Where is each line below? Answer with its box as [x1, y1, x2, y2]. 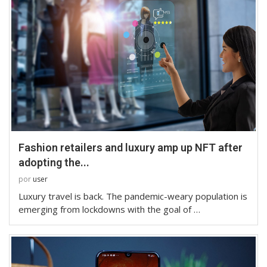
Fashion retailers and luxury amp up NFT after [18, 141, 243, 154]
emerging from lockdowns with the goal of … [18, 203, 200, 215]
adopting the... [18, 156, 89, 169]
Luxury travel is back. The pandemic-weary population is [18, 190, 247, 202]
